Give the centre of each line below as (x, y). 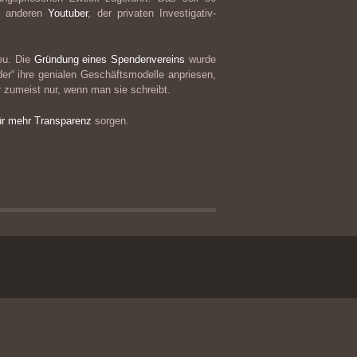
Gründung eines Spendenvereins (110, 59)
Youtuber (68, 13)
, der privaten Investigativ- (152, 13)
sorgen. (110, 121)
